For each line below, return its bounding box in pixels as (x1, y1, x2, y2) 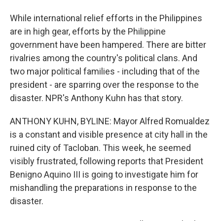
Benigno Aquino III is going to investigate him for (10, 169, 198, 180)
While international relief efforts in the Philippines (10, 13, 202, 23)
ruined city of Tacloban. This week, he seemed (10, 143, 191, 153)
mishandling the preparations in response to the (10, 183, 197, 193)
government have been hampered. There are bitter (10, 39, 206, 50)
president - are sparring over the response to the (10, 79, 199, 90)
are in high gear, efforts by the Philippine (10, 26, 166, 37)
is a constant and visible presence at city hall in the (10, 129, 208, 140)
